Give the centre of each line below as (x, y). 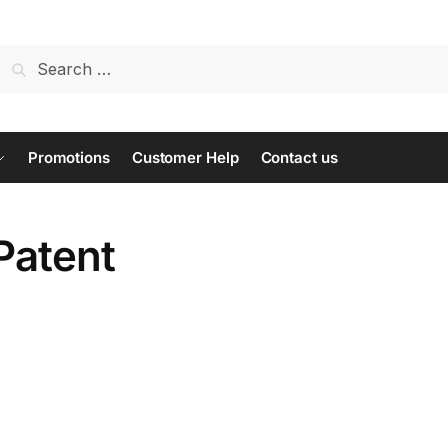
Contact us (299, 157)
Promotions (68, 157)
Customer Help (185, 157)
